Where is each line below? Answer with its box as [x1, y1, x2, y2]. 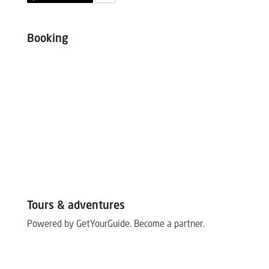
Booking [26, 33, 68, 44]
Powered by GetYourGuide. [26, 220, 131, 229]
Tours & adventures [26, 200, 125, 211]
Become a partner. [133, 220, 205, 229]
